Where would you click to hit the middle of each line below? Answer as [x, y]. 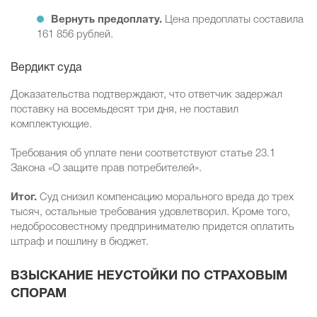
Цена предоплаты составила [233, 20]
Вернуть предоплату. [106, 20]
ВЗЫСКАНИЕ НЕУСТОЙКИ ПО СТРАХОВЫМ [149, 277]
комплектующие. [51, 125]
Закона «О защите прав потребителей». [106, 169]
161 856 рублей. [75, 35]
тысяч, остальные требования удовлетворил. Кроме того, [150, 213]
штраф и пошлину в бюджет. [80, 242]
